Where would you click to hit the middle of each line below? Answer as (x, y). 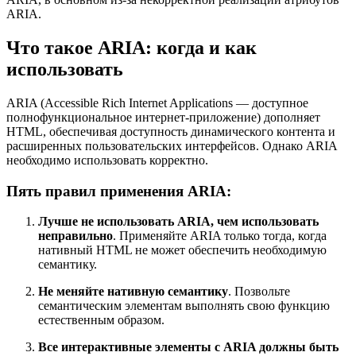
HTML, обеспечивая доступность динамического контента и (171, 131)
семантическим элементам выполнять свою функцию (184, 306)
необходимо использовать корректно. (107, 160)
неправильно (75, 236)
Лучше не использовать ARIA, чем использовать (178, 222)
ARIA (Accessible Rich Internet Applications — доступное (157, 103)
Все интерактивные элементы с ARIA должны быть (188, 347)
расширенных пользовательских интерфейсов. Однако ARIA (172, 145)
